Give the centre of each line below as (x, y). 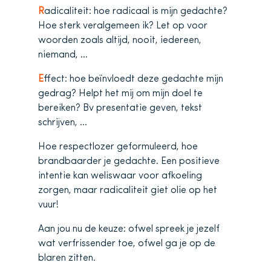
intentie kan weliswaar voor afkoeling (120, 176)
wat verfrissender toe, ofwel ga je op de (127, 243)
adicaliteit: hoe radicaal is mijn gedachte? (136, 11)
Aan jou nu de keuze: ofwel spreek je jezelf (129, 229)
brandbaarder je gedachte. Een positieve (129, 161)
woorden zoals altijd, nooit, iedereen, (120, 40)
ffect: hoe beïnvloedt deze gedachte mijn (133, 79)
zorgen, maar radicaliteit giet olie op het (128, 190)
